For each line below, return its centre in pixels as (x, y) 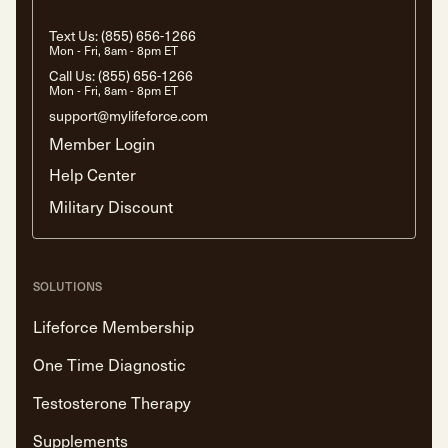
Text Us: (75, 36)
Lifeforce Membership (113, 326)
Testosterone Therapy (112, 402)
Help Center (92, 175)
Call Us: (73, 75)
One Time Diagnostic (109, 364)
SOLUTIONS (68, 285)
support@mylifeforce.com (128, 115)
